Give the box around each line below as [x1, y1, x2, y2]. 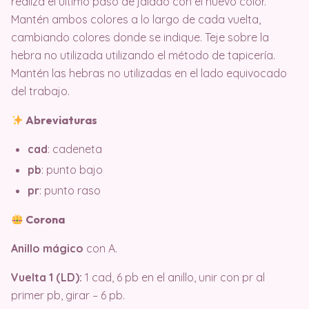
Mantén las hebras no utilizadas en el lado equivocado [11, 66, 287, 81]
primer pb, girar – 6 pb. [11, 288, 125, 303]
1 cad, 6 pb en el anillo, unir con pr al [82, 270, 265, 285]
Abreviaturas [23, 113, 98, 128]
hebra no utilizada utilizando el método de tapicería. [11, 48, 275, 63]
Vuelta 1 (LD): [11, 270, 82, 285]
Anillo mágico [11, 241, 83, 256]
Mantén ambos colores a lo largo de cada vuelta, [11, 12, 261, 27]
